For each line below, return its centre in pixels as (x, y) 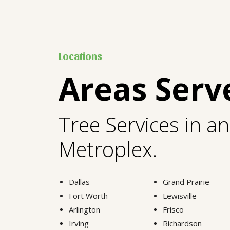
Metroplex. (108, 149)
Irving (79, 223)
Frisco (173, 209)
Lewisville (179, 195)
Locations (80, 56)
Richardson (182, 223)
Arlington (84, 209)
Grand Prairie (186, 181)
